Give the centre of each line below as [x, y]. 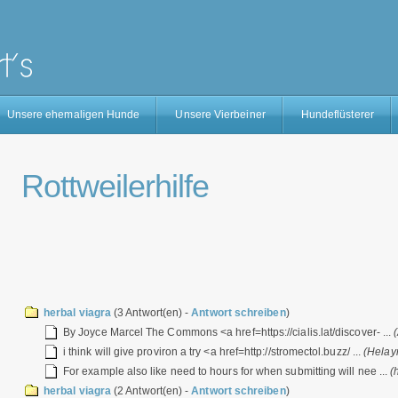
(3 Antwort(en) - [151, 313]
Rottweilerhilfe [115, 186]
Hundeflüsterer [337, 115]
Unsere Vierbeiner [220, 115]
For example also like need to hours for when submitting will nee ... [227, 371]
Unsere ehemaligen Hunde [73, 115]
